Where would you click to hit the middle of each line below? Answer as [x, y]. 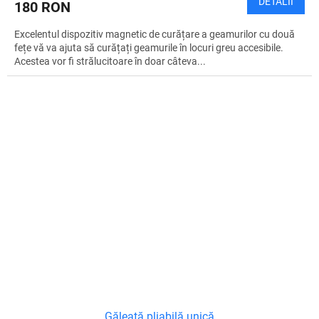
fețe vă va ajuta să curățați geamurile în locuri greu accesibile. [149, 48]
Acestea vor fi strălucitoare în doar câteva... [110, 62]
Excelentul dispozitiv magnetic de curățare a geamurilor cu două [155, 35]
